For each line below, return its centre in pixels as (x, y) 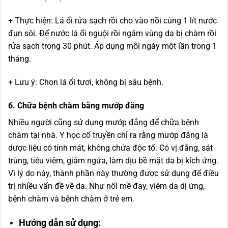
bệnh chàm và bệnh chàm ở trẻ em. (73, 198)
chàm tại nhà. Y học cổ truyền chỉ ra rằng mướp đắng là (108, 135)
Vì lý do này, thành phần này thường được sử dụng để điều (113, 173)
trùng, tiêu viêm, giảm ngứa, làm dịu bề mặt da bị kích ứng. (113, 160)
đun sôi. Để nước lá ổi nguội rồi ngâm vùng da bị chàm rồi (112, 34)
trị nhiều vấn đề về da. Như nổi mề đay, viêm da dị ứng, (106, 186)
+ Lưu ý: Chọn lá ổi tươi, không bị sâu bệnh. (86, 82)
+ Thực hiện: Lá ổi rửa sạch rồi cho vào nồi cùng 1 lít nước (112, 21)
